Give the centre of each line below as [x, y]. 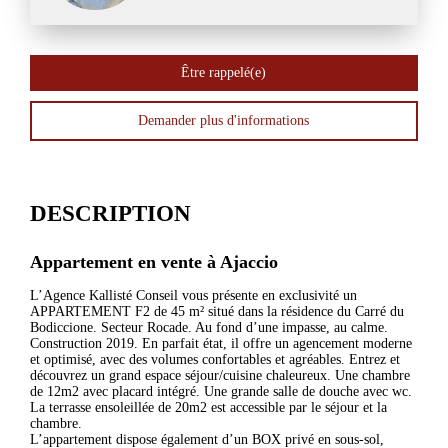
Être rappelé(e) [224, 72]
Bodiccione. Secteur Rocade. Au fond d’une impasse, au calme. [208, 327]
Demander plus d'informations [224, 120]
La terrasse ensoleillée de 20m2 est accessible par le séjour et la [208, 407]
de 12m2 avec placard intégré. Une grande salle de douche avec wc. [220, 391]
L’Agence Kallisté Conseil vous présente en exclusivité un [193, 295]
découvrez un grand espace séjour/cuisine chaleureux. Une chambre [219, 375]
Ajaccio [248, 261]
